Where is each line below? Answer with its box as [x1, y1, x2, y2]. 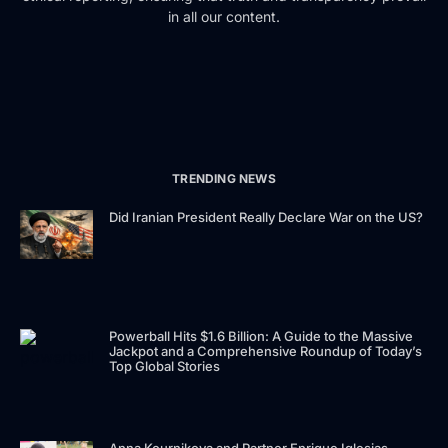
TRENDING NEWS [172, 170, 276, 186]
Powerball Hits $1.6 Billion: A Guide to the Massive [109, 328, 414, 345]
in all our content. [168, 7, 280, 25]
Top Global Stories [109, 358, 221, 375]
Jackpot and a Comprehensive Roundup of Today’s [109, 343, 423, 360]
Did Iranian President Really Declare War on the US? [109, 208, 424, 225]
